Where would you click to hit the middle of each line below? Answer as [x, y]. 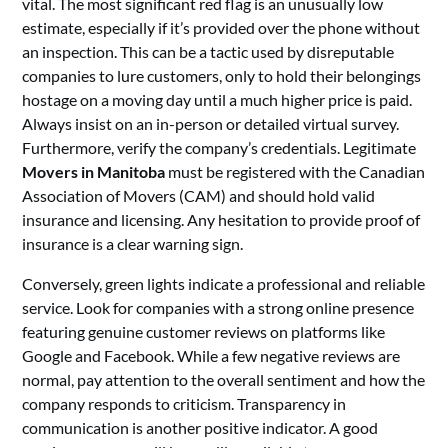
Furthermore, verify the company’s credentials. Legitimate [219, 147]
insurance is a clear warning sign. [133, 243]
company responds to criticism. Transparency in [184, 403]
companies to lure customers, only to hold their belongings [222, 75]
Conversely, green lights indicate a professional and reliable [224, 283]
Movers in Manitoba [94, 171]
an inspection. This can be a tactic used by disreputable [208, 51]
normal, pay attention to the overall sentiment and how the [224, 379]
